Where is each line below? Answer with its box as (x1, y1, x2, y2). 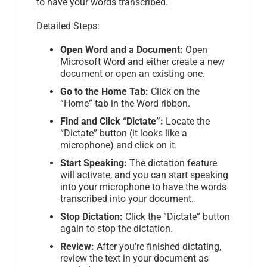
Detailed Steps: (36, 20, 100, 32)
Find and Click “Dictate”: (60, 115, 163, 127)
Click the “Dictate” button (123, 210, 230, 222)
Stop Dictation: (60, 210, 123, 222)
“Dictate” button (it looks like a (60, 127, 187, 139)
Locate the (163, 115, 210, 127)
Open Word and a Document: (60, 44, 183, 55)
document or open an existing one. (60, 67, 205, 79)
